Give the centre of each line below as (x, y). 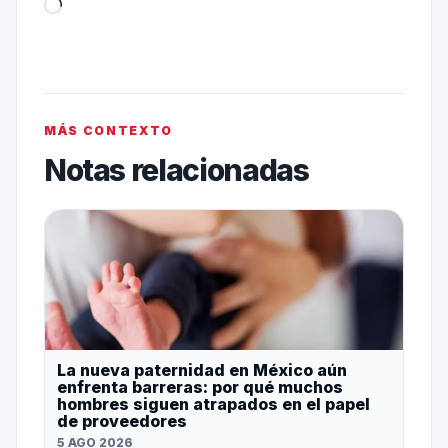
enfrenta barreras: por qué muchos (199, 386)
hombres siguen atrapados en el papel (213, 403)
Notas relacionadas (176, 169)
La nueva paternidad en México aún (201, 369)
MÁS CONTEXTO (108, 130)
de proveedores (121, 420)
